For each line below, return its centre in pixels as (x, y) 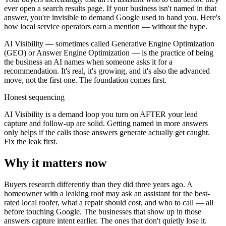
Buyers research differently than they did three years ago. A (98, 184)
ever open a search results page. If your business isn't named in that (110, 8)
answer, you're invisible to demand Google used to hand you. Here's (112, 17)
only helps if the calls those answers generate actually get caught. (107, 132)
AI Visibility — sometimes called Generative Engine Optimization (109, 43)
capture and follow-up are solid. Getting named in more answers (106, 123)
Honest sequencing (34, 97)
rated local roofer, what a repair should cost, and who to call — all (109, 202)
